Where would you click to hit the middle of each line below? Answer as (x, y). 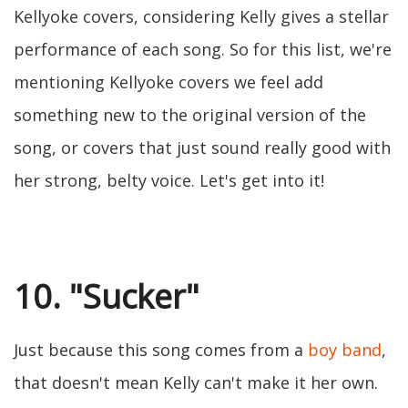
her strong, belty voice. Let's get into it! (169, 180)
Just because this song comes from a (161, 350)
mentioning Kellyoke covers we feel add (168, 82)
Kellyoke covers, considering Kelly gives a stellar (201, 16)
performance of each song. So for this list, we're (203, 49)
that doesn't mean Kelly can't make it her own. (196, 382)
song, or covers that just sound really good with (202, 148)
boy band (345, 350)
